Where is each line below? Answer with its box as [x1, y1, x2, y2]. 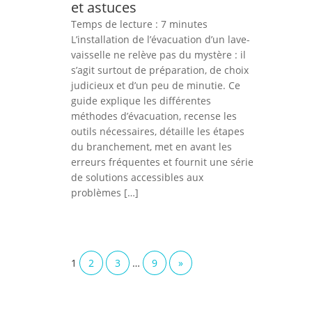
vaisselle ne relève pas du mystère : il [71, 47, 246, 61]
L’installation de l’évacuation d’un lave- [71, 32, 250, 46]
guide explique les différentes [71, 93, 211, 107]
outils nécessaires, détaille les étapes [71, 124, 244, 138]
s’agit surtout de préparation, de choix [71, 63, 249, 77]
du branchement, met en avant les [71, 139, 232, 153]
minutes [169, 17, 208, 31]
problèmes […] [71, 185, 139, 199]
